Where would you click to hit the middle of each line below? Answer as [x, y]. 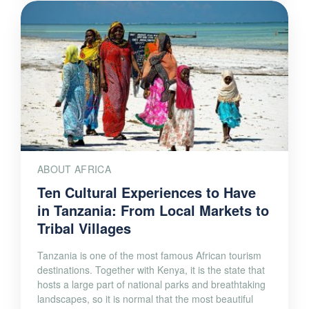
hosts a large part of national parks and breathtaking [151, 285]
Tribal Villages [84, 228]
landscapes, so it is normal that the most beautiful [145, 299]
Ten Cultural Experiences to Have [147, 192]
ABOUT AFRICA [74, 169]
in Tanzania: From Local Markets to [153, 210]
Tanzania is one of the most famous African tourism [149, 256]
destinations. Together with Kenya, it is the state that [151, 270]
